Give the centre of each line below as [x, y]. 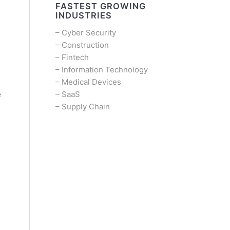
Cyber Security [89, 32]
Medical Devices [91, 82]
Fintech [75, 57]
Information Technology [104, 69]
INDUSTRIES [83, 15]
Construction [85, 45]
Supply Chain [85, 106]
